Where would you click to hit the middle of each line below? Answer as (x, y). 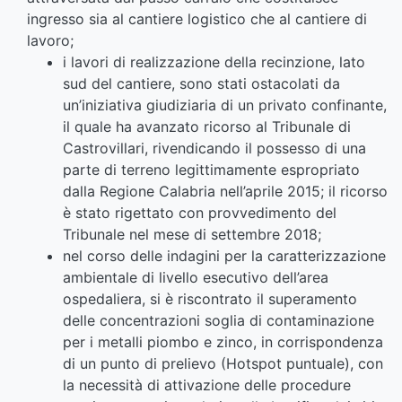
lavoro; (50, 41)
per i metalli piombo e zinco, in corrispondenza (223, 342)
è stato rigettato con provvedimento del (200, 213)
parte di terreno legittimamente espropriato (211, 170)
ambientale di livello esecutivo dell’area (196, 278)
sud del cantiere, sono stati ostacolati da (201, 84)
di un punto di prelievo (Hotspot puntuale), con (223, 364)
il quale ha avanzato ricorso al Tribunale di (207, 127)
